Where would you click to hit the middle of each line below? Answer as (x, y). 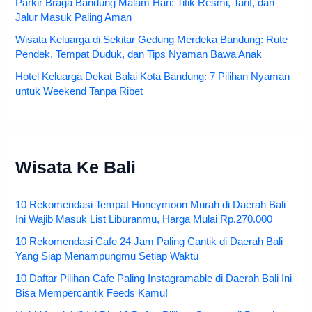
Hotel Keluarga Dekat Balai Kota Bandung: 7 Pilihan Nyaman (153, 76)
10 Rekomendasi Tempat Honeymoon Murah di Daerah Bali (151, 204)
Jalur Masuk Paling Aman (74, 17)
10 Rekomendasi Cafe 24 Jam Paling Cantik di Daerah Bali (149, 241)
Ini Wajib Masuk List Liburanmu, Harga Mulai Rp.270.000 (144, 219)
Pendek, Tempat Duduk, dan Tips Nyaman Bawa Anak (139, 54)
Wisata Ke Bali (76, 168)
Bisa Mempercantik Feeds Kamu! (92, 293)
